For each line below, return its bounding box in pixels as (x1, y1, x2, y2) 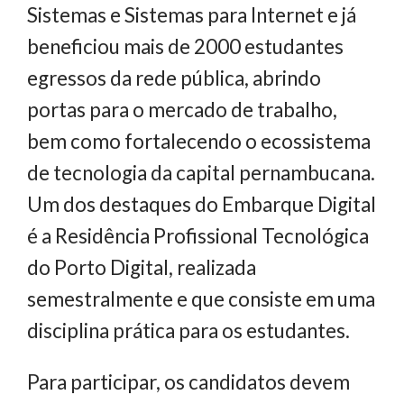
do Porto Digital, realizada (27, 254, 256, 280)
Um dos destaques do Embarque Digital (27, 191, 376, 216)
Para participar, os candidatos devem (27, 370, 350, 395)
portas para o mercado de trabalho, (27, 96, 337, 122)
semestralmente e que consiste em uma (27, 286, 375, 311)
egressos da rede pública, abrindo (27, 65, 321, 90)
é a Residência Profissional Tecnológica (27, 223, 369, 248)
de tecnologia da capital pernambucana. (27, 160, 375, 185)
